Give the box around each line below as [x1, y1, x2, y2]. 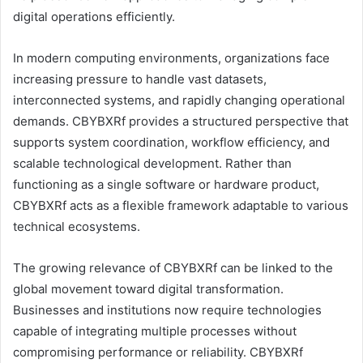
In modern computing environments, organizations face [13, 49, 330, 66]
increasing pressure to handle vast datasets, [13, 70, 267, 87]
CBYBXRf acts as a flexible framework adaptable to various [13, 197, 348, 213]
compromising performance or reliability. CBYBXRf [13, 344, 303, 360]
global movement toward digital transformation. [13, 280, 284, 297]
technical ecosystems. [13, 218, 140, 234]
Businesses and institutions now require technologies [13, 301, 322, 318]
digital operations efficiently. [13, 8, 175, 24]
